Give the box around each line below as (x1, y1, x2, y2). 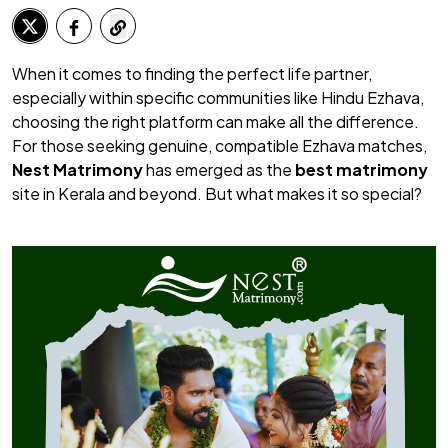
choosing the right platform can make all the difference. (12, 111, 419, 133)
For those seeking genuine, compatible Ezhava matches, (12, 135, 427, 157)
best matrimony (295, 159, 428, 181)
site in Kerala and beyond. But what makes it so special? (12, 183, 422, 205)
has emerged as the (143, 159, 295, 181)
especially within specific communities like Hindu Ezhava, (12, 87, 424, 109)
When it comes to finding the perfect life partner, (12, 63, 372, 85)
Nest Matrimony (12, 159, 143, 181)
